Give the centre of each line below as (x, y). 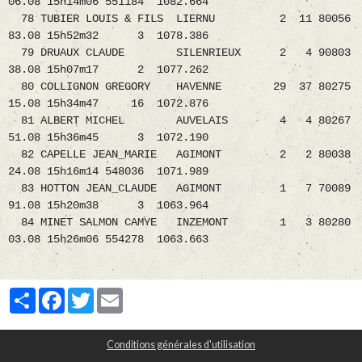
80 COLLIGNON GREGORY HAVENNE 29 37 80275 (179, 87)
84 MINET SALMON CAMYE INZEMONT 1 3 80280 (179, 223)
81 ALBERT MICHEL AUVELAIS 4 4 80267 (179, 121)
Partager (58, 294)
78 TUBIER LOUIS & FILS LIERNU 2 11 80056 (179, 19)
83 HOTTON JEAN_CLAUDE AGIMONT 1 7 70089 (179, 189)
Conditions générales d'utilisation (181, 345)
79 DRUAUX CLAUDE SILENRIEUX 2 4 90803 (179, 53)
